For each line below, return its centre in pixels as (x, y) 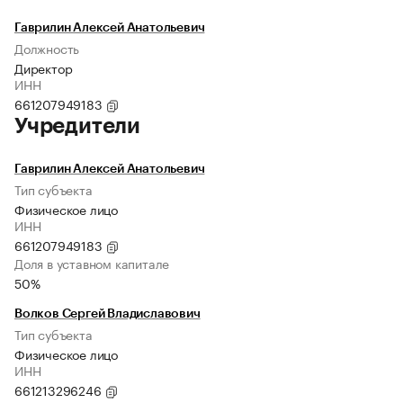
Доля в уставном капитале (92, 263)
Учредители (77, 126)
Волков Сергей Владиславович (107, 314)
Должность (47, 48)
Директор (44, 68)
